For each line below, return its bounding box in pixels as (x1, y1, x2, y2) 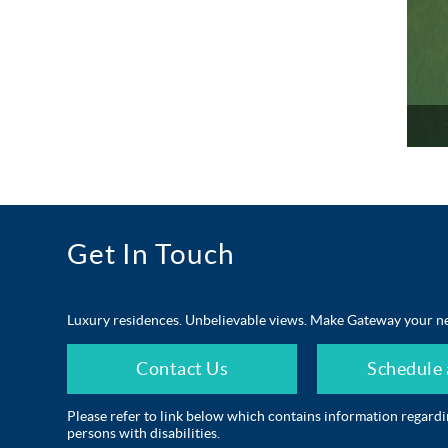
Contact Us (136, 358, 229, 379)
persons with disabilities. (67, 425, 221, 441)
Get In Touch (67, 238, 236, 270)
